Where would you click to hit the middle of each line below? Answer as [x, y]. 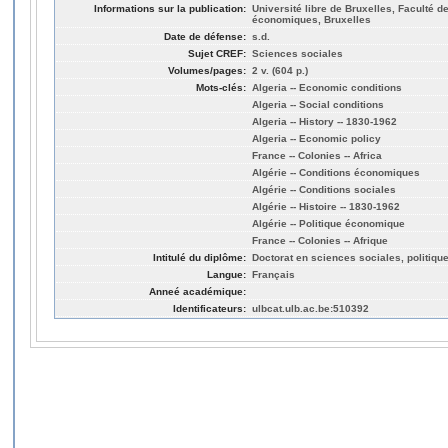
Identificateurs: [209, 308]
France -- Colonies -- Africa [317, 155]
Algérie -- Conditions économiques [336, 172]
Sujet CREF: [217, 53]
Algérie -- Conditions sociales [324, 189]
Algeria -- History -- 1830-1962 [324, 121]
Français [273, 274]
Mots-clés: [221, 87]
